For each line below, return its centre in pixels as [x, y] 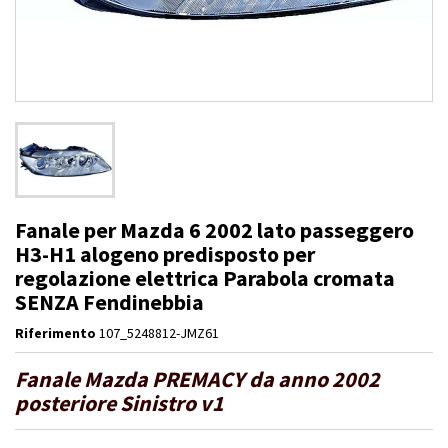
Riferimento [55, 333]
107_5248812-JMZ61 [159, 333]
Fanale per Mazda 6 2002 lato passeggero [214, 230]
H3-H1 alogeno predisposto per [165, 254]
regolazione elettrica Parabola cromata [205, 278]
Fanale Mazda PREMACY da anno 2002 [197, 379]
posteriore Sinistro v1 [119, 403]
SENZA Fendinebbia [109, 302]
